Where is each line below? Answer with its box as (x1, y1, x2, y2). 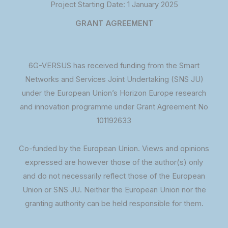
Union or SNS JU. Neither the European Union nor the (22, 185, 206, 195)
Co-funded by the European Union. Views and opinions (19, 144, 209, 154)
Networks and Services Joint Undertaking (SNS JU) (24, 74, 204, 84)
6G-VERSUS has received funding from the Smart (28, 61, 199, 70)
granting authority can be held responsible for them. (24, 199, 204, 209)
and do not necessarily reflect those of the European (23, 172, 205, 181)
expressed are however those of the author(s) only (25, 158, 203, 167)
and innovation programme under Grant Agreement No (20, 102, 208, 111)
